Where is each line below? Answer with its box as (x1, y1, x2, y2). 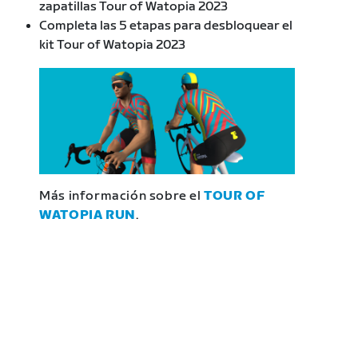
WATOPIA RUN (39, 208, 136, 224)
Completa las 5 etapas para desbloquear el (39, 18, 293, 34)
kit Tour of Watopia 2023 (39, 38, 186, 54)
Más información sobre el (39, 189, 205, 205)
